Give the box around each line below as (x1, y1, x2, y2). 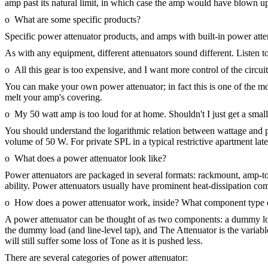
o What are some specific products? (5, 14, 141, 25)
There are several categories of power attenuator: (5, 252, 188, 263)
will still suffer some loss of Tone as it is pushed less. (5, 236, 203, 246)
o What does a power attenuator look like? (5, 153, 166, 163)
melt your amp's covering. (5, 92, 102, 102)
